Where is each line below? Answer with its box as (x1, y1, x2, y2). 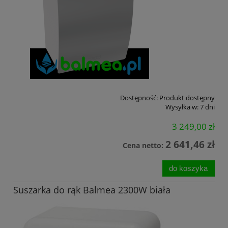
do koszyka (169, 163, 208, 173)
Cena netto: (123, 140, 165, 151)
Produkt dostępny (159, 93, 215, 102)
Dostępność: (120, 93, 158, 102)
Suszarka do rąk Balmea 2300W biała (13, 183, 170, 196)
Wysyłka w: (165, 102, 198, 111)
